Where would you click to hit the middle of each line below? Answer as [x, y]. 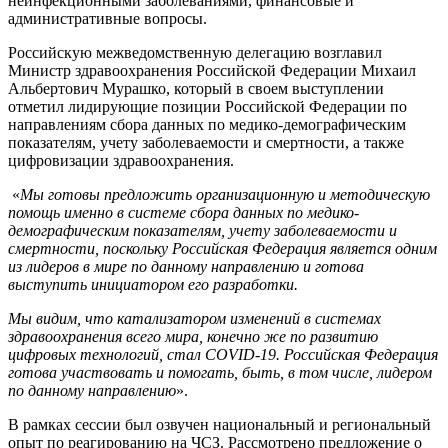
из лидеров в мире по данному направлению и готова [186, 266]
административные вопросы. [107, 18]
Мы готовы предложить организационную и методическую [225, 194]
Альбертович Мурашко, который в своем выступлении [196, 88]
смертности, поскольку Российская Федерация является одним [222, 248]
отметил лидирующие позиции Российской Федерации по [207, 106]
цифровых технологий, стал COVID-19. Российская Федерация [223, 354]
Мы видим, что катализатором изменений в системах [194, 318]
